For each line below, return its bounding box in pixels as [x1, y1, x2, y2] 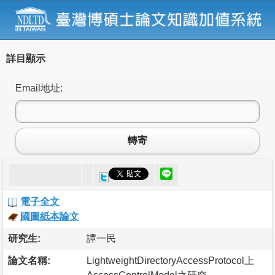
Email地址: [15, 82, 63, 93]
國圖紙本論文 [20, 211, 79, 222]
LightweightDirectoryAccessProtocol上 [87, 255, 254, 266]
